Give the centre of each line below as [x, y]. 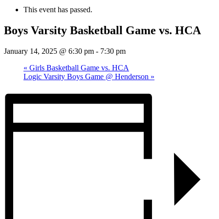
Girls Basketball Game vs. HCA [78, 67]
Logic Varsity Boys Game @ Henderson [87, 76]
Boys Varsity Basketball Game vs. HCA [102, 30]
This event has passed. [58, 10]
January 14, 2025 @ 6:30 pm [49, 51]
